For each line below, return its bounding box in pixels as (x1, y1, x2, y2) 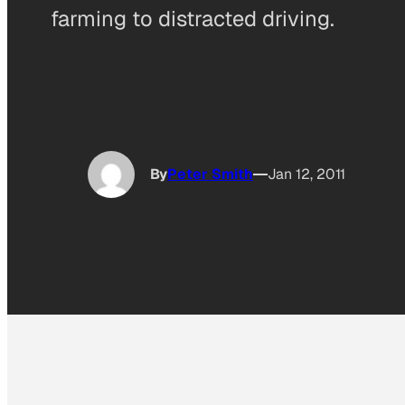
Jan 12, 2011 (268, 165, 345, 184)
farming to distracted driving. (51, 4, 334, 33)
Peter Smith (167, 165, 253, 184)
